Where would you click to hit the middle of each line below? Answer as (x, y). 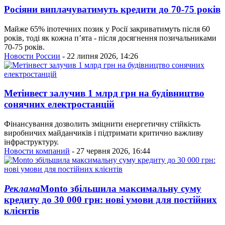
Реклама (22, 188)
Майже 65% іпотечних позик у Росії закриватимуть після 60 (107, 29)
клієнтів (22, 210)
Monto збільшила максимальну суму (121, 188)
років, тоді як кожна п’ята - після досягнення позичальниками (110, 38)
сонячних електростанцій (59, 104)
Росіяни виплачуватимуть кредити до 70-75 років (112, 10)
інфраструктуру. (31, 142)
